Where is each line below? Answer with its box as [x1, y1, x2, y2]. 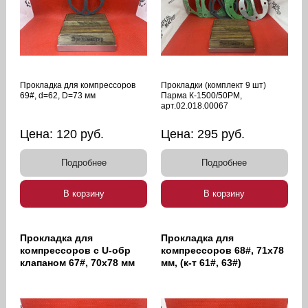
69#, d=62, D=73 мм [20, 91, 96, 101]
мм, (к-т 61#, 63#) [161, 257, 241, 269]
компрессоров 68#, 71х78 [161, 245, 284, 256]
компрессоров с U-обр [20, 245, 131, 256]
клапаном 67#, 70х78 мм [20, 257, 135, 269]
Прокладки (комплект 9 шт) [161, 80, 266, 91]
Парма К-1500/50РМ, [161, 91, 242, 101]
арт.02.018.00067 [161, 101, 228, 111]
